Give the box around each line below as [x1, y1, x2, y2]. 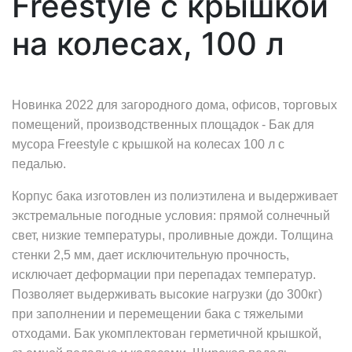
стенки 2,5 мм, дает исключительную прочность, [12, 248, 289, 262]
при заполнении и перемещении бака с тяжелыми [12, 307, 303, 321]
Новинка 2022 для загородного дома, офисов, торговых [12, 98, 337, 112]
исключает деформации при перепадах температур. [12, 268, 316, 281]
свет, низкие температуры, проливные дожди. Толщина [12, 229, 333, 242]
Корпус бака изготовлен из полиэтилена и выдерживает [12, 189, 338, 203]
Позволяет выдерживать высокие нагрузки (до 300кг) [12, 288, 322, 301]
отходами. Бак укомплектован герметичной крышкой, [12, 327, 321, 340]
